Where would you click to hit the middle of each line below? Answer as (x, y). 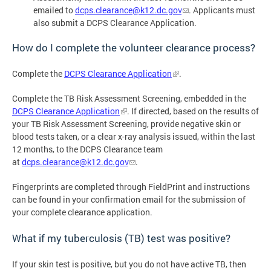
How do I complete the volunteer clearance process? (134, 47)
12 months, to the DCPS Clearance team (87, 149)
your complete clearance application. (82, 212)
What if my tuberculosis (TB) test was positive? (121, 238)
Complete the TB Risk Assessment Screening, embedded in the (129, 98)
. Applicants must (222, 10)
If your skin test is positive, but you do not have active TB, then (129, 264)
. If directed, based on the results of (193, 111)
